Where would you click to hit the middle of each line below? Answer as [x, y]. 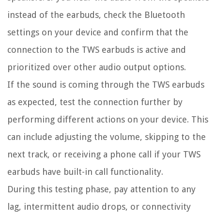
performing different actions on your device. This [108, 120]
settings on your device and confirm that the [98, 32]
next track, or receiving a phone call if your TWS [104, 155]
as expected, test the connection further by [95, 102]
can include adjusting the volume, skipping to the [107, 137]
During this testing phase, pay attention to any [101, 189]
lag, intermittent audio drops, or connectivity [99, 207]
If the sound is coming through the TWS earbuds [106, 85]
